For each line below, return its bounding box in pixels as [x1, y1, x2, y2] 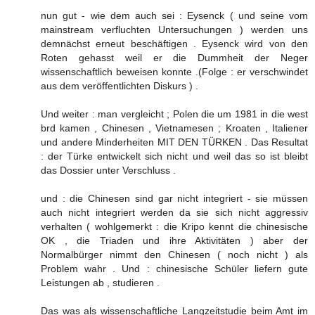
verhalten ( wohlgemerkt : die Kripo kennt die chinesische [41, 220, 308, 232]
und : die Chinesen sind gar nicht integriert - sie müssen [41, 192, 308, 204]
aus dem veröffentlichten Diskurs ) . [41, 79, 198, 91]
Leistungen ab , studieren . [41, 276, 160, 288]
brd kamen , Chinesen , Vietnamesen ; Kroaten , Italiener [41, 122, 308, 134]
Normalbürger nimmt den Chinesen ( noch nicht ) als [41, 248, 308, 260]
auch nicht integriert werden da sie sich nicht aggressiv [41, 206, 308, 218]
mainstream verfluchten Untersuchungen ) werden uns [41, 23, 308, 35]
